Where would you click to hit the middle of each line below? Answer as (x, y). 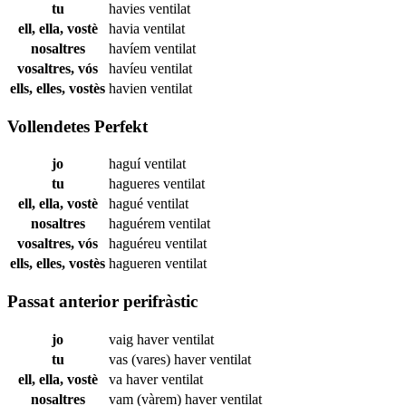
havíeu (130, 68)
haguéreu (137, 244)
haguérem (139, 224)
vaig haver (140, 339)
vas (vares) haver (159, 359)
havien (130, 88)
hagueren (137, 264)
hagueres (136, 184)
